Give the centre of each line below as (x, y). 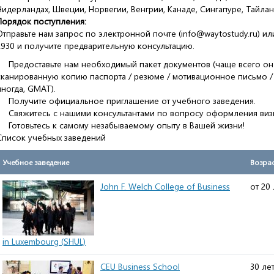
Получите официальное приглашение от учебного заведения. (132, 101)
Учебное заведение (36, 162)
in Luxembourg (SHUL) (44, 241)
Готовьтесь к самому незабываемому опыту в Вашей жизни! (127, 125)
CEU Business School (140, 266)
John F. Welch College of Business (165, 186)
